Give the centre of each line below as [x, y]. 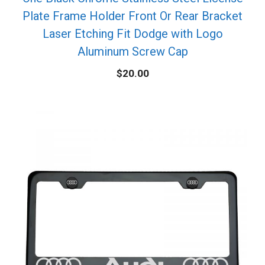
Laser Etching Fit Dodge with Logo [132, 33]
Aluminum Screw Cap [132, 51]
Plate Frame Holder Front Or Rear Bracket [132, 16]
